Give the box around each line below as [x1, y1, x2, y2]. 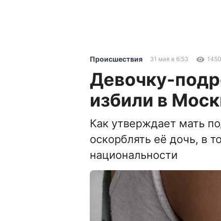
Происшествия [90, 55, 143, 63]
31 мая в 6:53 [150, 55, 188, 63]
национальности [90, 148, 178, 161]
